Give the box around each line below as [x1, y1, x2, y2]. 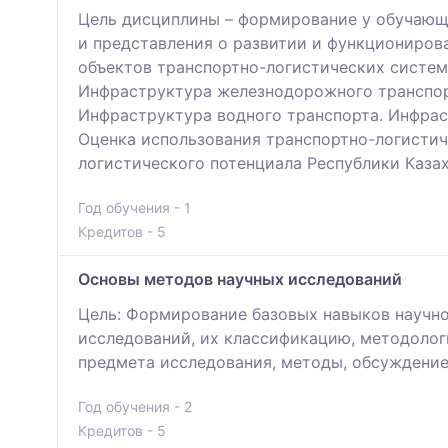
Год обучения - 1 [78, 198, 191, 216]
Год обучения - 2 [78, 397, 192, 415]
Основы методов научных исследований [78, 268, 402, 289]
